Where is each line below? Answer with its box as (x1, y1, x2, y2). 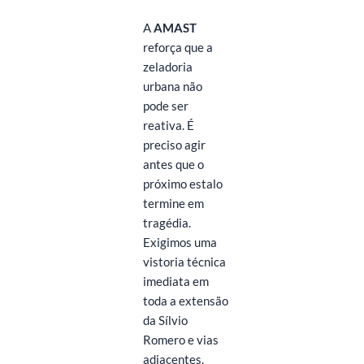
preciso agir (142, 137, 206, 152)
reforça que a (142, 40, 213, 54)
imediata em (142, 274, 209, 288)
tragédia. (142, 215, 191, 230)
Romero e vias (142, 332, 219, 347)
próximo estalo (142, 176, 223, 191)
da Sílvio (142, 313, 188, 327)
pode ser (142, 98, 188, 113)
